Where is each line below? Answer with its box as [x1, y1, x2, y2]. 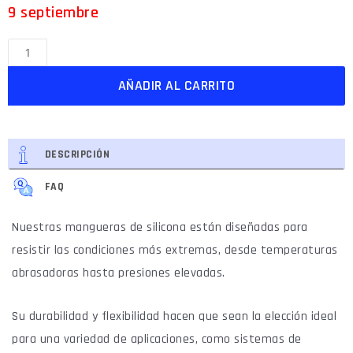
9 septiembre [8, 2, 98, 24]
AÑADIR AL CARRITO [117, 76, 236, 95]
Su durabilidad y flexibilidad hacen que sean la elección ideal [12, 307, 336, 325]
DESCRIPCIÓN [44, 147, 110, 162]
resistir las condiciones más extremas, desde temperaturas [12, 242, 338, 259]
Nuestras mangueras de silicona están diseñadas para [12, 219, 308, 236]
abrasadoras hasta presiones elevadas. [12, 265, 225, 282]
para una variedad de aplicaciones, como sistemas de [12, 330, 302, 347]
